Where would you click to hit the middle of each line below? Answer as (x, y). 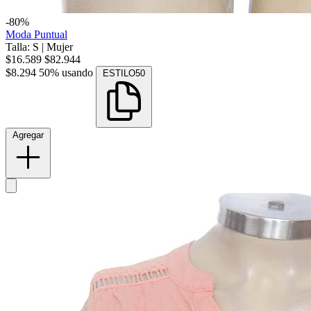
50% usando (66, 73)
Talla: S (24, 47)
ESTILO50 (124, 74)
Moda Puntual (36, 35)
